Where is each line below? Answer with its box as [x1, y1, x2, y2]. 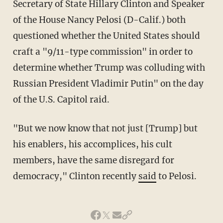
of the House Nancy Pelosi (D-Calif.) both [12, 14, 186, 25]
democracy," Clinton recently [12, 170, 138, 182]
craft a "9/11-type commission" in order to [12, 46, 193, 57]
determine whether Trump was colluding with [12, 62, 205, 73]
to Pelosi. [156, 170, 197, 182]
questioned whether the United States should [12, 30, 200, 41]
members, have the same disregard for [12, 154, 174, 166]
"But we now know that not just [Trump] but [12, 122, 24, 134]
